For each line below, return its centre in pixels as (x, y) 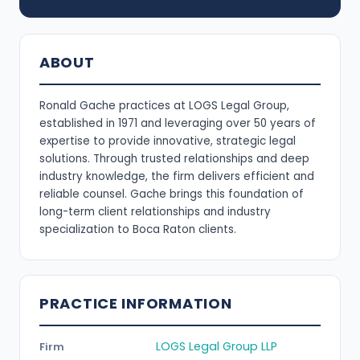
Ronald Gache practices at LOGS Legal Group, (164, 105)
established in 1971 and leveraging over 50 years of (178, 123)
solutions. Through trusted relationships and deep (174, 158)
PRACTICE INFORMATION (136, 303)
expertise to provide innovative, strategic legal (168, 141)
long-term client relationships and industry (155, 211)
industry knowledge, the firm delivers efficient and (177, 176)
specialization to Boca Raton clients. (138, 229)
